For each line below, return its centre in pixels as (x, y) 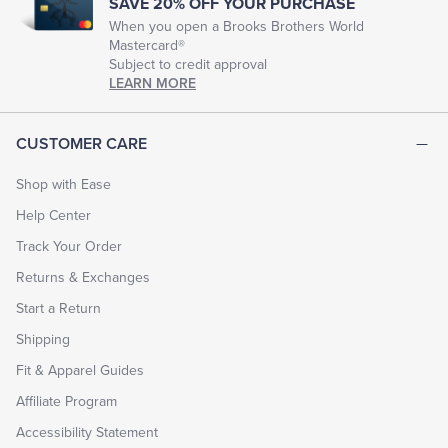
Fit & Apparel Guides (80, 370)
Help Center (53, 215)
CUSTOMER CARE (81, 143)
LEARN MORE (153, 83)
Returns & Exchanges (83, 277)
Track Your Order (69, 246)
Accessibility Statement (87, 432)
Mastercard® (147, 45)
